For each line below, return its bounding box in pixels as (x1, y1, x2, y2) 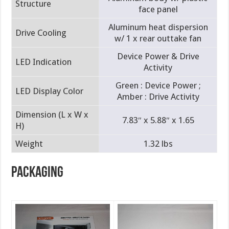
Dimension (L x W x (15, 109, 89, 120)
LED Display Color (15, 85, 84, 96)
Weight (15, 138, 43, 149)
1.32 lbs (143, 138, 173, 149)
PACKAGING (11, 165, 64, 181)
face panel (138, 4, 178, 14)
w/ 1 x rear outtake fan (114, 33, 202, 43)
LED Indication (15, 56, 72, 67)
